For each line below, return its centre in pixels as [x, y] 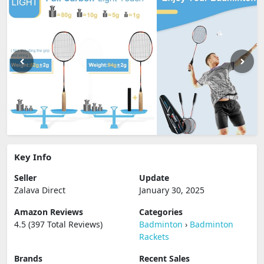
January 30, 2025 [172, 190]
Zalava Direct [40, 190]
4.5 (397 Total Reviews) [58, 224]
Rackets [154, 237]
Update [154, 178]
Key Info [33, 157]
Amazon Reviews [49, 212]
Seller [25, 178]
